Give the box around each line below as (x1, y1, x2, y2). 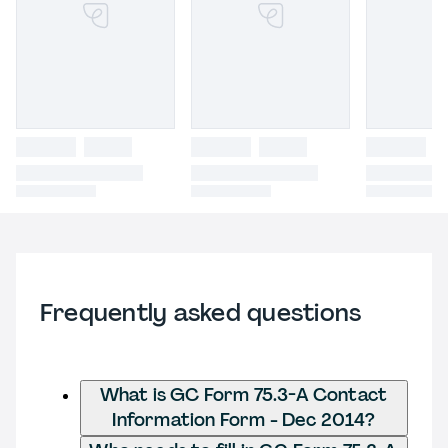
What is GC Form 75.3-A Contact (99, 382, 389, 407)
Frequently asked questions (40, 296, 362, 328)
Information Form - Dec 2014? (112, 407, 376, 432)
